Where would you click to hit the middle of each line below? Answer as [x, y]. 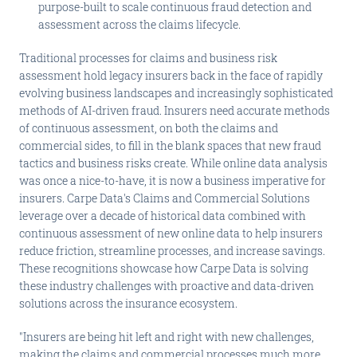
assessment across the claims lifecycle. [139, 24]
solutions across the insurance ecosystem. [128, 303]
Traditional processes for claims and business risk [148, 58]
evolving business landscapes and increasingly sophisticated [176, 93]
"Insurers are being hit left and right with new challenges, [167, 337]
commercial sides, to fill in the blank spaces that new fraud [170, 145]
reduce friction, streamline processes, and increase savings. [172, 251]
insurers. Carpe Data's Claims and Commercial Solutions [165, 198]
